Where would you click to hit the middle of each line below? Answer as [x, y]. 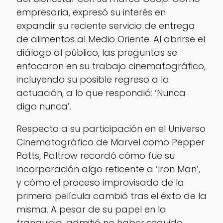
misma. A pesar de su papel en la [91, 210]
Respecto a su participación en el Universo [111, 129]
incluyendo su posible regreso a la [93, 80]
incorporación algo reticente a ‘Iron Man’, [108, 169]
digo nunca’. [44, 107]
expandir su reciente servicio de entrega [106, 26]
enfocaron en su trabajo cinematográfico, [111, 66]
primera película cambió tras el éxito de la [111, 196]
